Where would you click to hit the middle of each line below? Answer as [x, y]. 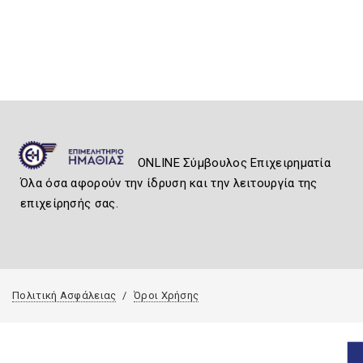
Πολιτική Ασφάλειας [64, 295]
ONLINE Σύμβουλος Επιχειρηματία [235, 162]
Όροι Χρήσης [167, 295]
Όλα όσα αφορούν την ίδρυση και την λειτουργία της [169, 183]
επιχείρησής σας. [69, 203]
